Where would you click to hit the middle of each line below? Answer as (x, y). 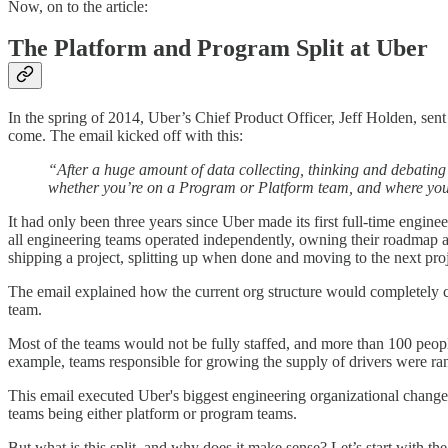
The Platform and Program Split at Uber (218, 48)
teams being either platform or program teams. (154, 414)
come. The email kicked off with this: (125, 136)
